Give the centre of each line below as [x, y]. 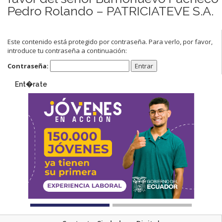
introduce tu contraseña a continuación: [67, 50]
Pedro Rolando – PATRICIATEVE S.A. [111, 11]
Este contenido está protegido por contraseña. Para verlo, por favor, [110, 41]
